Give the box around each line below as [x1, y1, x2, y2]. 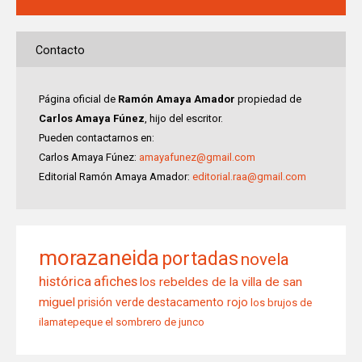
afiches [94, 272, 137, 289]
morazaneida [39, 245, 159, 270]
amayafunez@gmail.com [139, 150, 255, 163]
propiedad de [238, 92, 301, 105]
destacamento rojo [147, 295, 248, 309]
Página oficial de [39, 92, 118, 105]
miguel [39, 294, 75, 309]
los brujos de [250, 296, 312, 309]
